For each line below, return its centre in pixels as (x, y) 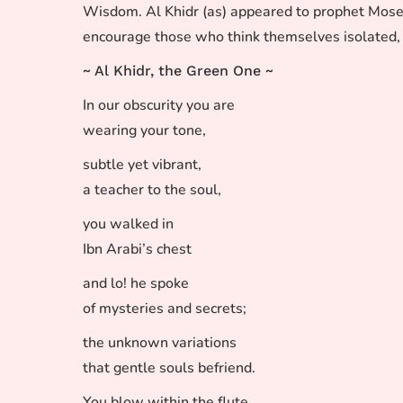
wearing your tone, (144, 130)
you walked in (128, 224)
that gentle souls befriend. (169, 368)
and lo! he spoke (136, 283)
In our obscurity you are (159, 105)
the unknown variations (160, 343)
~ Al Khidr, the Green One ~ (178, 71)
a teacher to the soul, (152, 190)
